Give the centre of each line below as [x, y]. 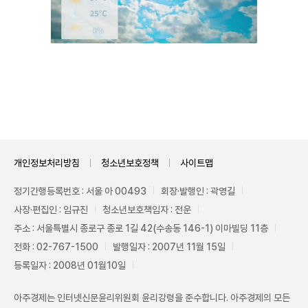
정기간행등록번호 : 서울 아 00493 [80, 191]
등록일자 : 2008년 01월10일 [70, 265]
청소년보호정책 [130, 163]
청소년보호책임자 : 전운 [147, 210]
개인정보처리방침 [47, 163]
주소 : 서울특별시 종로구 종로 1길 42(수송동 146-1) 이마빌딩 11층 [141, 228]
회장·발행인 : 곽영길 [198, 191]
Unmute [225, 81]
